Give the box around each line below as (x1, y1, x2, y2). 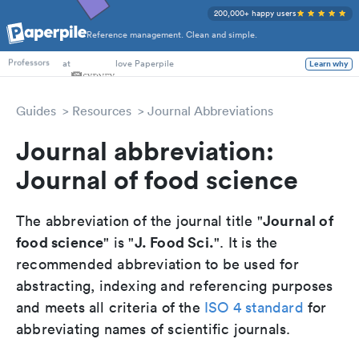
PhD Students (8, 34, 63, 48)
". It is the (214, 233, 278, 252)
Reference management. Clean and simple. (87, 28, 257, 42)
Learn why (309, 57, 349, 71)
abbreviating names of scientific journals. (16, 320, 291, 338)
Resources (72, 103, 131, 119)
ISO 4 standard (204, 298, 304, 317)
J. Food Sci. (134, 232, 215, 252)
